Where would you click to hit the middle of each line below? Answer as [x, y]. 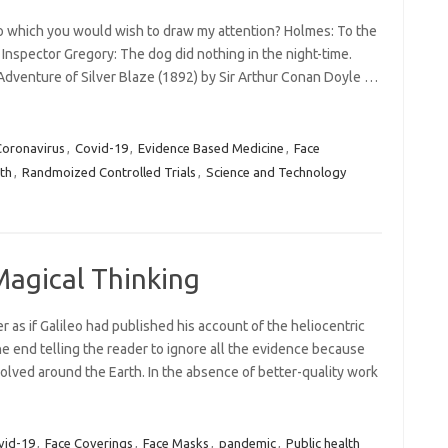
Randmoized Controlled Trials [108, 172]
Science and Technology [275, 172]
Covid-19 [101, 148]
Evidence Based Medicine [210, 148]
